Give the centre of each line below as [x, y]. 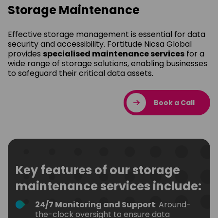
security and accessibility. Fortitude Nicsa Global [100, 44]
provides [25, 54]
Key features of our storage [98, 170]
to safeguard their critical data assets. [81, 73]
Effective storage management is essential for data [107, 34]
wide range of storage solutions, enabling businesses [108, 63]
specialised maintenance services [114, 54]
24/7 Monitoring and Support [95, 204]
